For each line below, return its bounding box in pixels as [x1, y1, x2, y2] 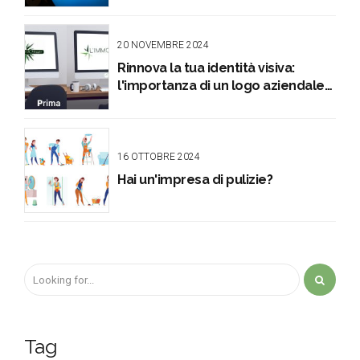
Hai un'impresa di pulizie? [117, 171, 273, 187]
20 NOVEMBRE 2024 [117, 39, 210, 51]
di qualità [117, 95, 175, 111]
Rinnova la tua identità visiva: [117, 59, 295, 76]
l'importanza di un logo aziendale [117, 77, 325, 93]
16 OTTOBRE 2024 [117, 150, 201, 162]
